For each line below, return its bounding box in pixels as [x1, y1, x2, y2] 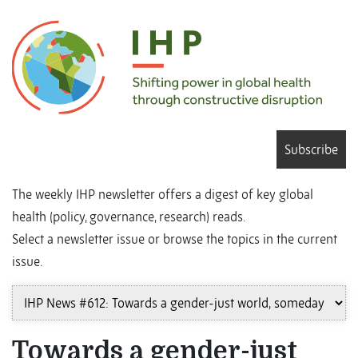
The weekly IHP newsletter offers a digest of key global [12, 186, 313, 203]
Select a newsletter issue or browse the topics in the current [12, 231, 337, 248]
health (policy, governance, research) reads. [12, 209, 245, 225]
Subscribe [284, 141, 338, 158]
